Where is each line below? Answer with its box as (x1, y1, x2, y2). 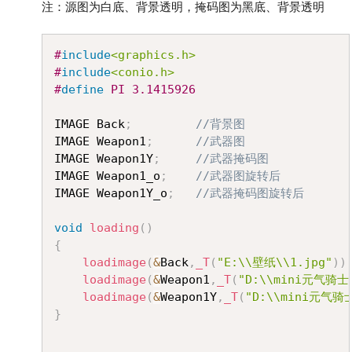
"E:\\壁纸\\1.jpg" (217, 255, 332, 269)
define (61, 82, 104, 97)
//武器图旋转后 (196, 169, 280, 183)
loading (90, 221, 139, 235)
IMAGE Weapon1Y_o (54, 186, 167, 200)
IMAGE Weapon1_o (54, 169, 160, 183)
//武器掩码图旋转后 (196, 186, 304, 200)
